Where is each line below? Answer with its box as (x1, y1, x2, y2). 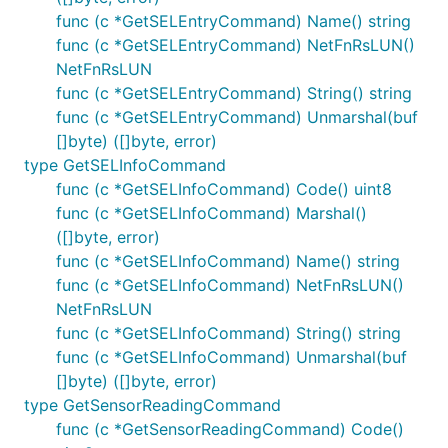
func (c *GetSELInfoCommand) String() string (56, 323, 401, 343)
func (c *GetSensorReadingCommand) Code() (56, 419, 404, 439)
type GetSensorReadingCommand (24, 395, 281, 415)
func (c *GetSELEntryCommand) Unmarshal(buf (56, 107, 418, 127)
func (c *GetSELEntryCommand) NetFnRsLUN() (56, 35, 415, 55)
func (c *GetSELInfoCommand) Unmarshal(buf (56, 347, 407, 367)
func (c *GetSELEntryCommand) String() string (56, 83, 412, 103)
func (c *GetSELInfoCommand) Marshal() (56, 203, 367, 223)
